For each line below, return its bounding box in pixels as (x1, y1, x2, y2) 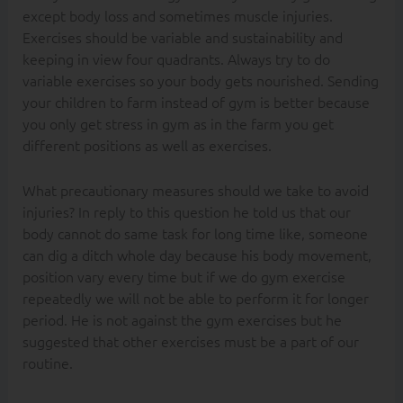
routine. (22, 352, 73, 372)
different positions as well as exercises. (22, 135, 272, 156)
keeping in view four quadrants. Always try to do (22, 49, 330, 69)
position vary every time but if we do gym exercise (22, 265, 345, 286)
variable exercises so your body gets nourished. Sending (22, 70, 379, 91)
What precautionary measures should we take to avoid (22, 179, 369, 200)
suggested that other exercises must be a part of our (22, 330, 359, 351)
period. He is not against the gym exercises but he (22, 309, 342, 329)
